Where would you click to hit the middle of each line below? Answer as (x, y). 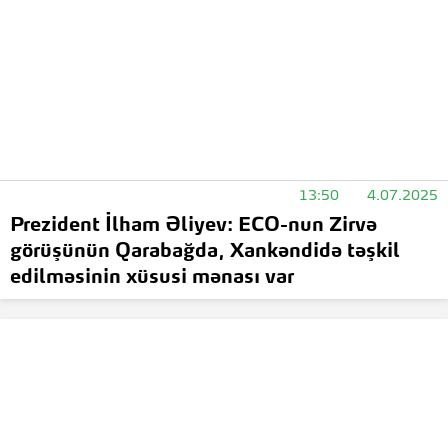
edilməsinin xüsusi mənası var (152, 278)
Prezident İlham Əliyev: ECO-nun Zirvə (193, 226)
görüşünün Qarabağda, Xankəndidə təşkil (205, 252)
